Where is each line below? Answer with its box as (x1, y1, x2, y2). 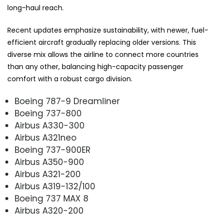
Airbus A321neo (15, 132, 76, 144)
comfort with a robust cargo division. (7, 74, 132, 84)
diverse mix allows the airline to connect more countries (7, 50, 199, 60)
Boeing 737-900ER (15, 144, 91, 156)
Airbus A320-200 (15, 205, 84, 217)
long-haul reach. (7, 3, 66, 13)
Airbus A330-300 (15, 120, 85, 132)
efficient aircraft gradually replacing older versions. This (7, 37, 196, 48)
